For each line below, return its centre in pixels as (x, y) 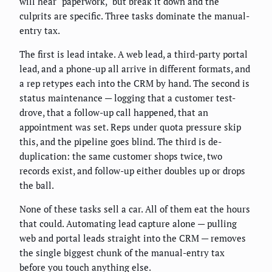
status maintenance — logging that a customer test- (127, 98)
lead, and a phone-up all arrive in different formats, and (135, 69)
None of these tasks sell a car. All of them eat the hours (135, 209)
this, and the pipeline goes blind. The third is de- (121, 142)
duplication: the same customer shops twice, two (121, 156)
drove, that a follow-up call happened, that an (114, 113)
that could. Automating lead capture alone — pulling (128, 224)
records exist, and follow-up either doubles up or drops (132, 171)
